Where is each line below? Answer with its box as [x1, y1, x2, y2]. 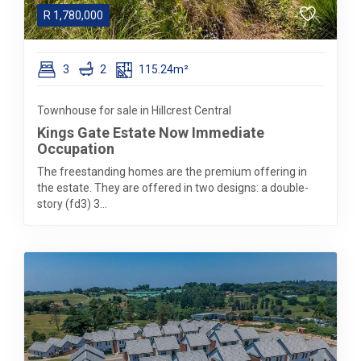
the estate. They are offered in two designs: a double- [37, 181, 309, 194]
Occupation [37, 140, 114, 157]
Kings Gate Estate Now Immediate [37, 124, 264, 141]
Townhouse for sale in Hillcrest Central [37, 104, 231, 117]
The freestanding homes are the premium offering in [37, 165, 307, 178]
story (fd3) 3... [37, 197, 107, 210]
